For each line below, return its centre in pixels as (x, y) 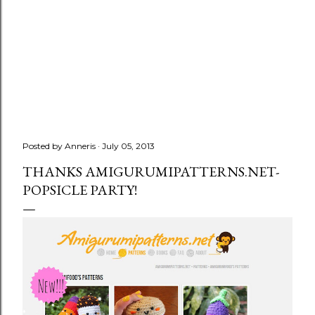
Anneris (80, 146)
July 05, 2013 (128, 146)
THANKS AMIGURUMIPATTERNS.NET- (151, 172)
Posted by (44, 146)
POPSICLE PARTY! (80, 190)
